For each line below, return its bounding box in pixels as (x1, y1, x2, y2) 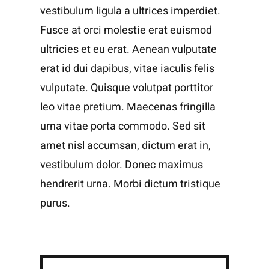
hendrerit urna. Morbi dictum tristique (40, 175, 220, 192)
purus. (40, 195, 70, 211)
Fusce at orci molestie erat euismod (40, 22, 212, 38)
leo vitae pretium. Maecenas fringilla (40, 98, 216, 115)
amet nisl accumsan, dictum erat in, (40, 137, 211, 154)
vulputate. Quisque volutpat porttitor (40, 79, 213, 96)
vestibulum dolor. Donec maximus (40, 156, 203, 173)
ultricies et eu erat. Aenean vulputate (40, 41, 217, 58)
